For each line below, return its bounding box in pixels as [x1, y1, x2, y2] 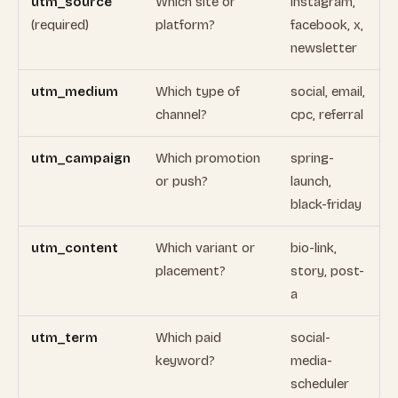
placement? [155, 263, 226, 279]
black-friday [291, 196, 362, 212]
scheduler [291, 376, 349, 392]
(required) [31, 17, 89, 33]
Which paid [155, 330, 221, 346]
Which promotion [155, 150, 260, 166]
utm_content [31, 240, 118, 256]
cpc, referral [291, 107, 363, 123]
